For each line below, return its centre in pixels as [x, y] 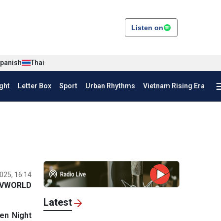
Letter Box [34, 86]
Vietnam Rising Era [174, 86]
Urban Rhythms [110, 86]
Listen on [147, 27]
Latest [58, 202]
